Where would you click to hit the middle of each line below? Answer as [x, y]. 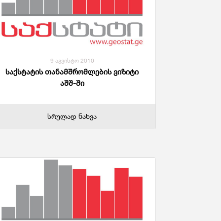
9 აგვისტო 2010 [72, 61]
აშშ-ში [72, 83]
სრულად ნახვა [72, 116]
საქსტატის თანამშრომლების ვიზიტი [72, 72]
